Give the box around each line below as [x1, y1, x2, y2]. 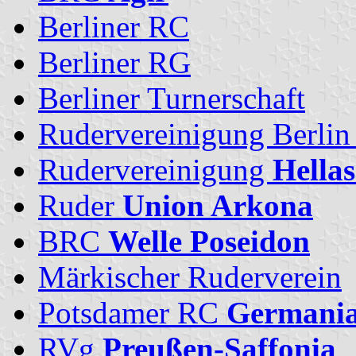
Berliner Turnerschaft [38, 80, 305, 115]
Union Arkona [122, 188, 313, 222]
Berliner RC [38, 9, 189, 44]
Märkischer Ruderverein [38, 259, 342, 294]
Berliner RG [38, 44, 191, 79]
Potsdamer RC [38, 295, 226, 330]
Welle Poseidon [108, 223, 310, 258]
